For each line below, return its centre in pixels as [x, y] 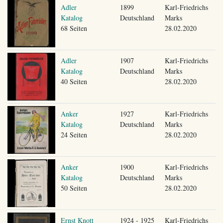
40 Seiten [74, 81]
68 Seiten [74, 28]
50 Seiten [74, 188]
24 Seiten [74, 134]
